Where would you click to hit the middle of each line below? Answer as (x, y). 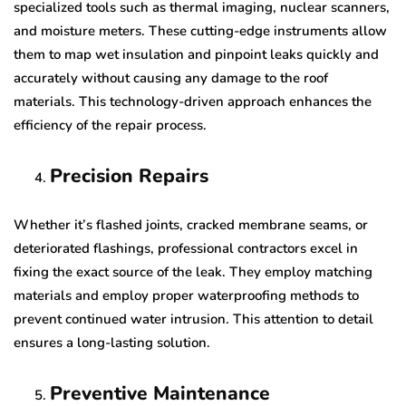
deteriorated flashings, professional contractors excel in (186, 248)
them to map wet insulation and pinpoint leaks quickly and (196, 54)
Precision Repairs (129, 175)
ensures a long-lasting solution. (112, 342)
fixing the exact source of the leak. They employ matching (193, 271)
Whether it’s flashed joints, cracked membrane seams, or (191, 224)
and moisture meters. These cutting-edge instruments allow (200, 30)
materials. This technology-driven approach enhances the (193, 101)
